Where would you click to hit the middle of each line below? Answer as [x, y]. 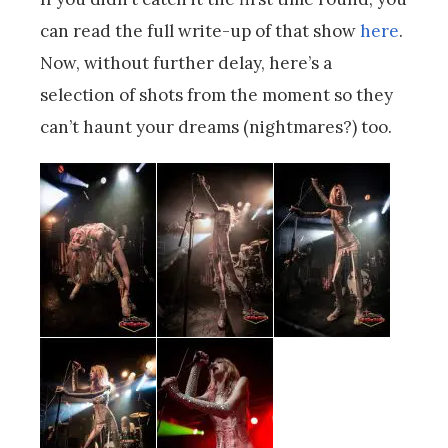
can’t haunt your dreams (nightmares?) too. [216, 126]
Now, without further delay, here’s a [186, 62]
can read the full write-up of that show [200, 30]
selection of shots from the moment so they [216, 94]
